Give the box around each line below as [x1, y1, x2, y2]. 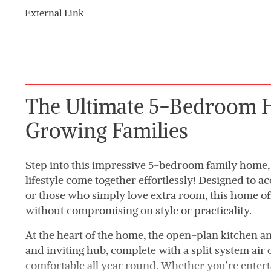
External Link [24, 6, 84, 19]
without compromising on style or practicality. [25, 203, 252, 217]
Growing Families [25, 117, 188, 143]
